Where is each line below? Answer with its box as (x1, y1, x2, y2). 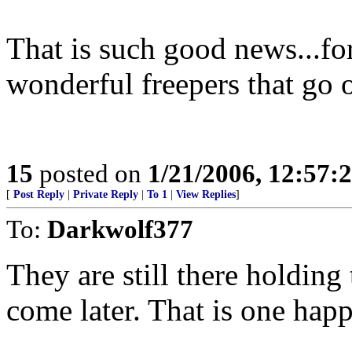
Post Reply (13, 189, 64, 200)
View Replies (176, 189, 236, 200)
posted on (33, 159, 148, 188)
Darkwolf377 (47, 214, 193, 244)
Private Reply (73, 189, 138, 200)
